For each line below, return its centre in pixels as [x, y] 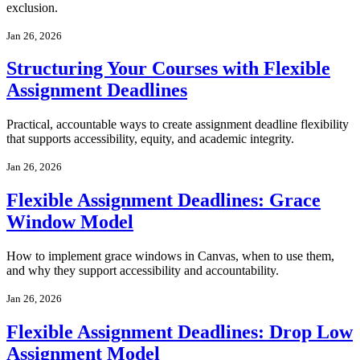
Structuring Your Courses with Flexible [168, 69]
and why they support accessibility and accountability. [143, 271]
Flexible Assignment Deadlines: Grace [164, 200]
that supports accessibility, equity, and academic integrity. [150, 139]
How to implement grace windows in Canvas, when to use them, [170, 256]
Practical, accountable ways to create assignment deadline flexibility [178, 125]
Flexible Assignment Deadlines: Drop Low [180, 332]
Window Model [70, 222]
